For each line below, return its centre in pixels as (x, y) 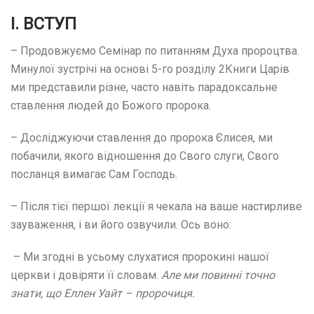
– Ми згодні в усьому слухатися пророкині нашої (140, 257)
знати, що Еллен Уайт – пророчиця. (103, 293)
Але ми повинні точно (218, 275)
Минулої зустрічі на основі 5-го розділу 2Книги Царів (150, 69)
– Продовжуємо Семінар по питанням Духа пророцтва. (155, 51)
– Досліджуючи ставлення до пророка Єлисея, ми (142, 138)
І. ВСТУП (43, 24)
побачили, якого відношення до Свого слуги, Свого (145, 156)
